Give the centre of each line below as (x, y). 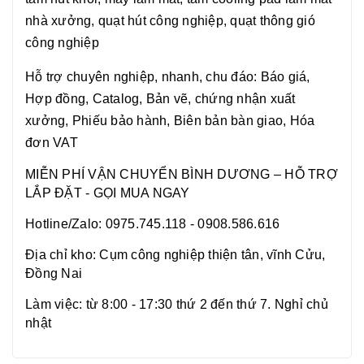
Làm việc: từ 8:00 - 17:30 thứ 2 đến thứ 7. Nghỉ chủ (177, 305)
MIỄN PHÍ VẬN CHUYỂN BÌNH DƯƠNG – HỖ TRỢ (182, 175)
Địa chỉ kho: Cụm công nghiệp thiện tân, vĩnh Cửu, (175, 255)
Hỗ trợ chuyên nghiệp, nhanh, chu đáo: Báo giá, (168, 77)
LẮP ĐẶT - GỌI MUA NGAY (108, 193)
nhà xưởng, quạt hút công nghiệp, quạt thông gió (170, 21)
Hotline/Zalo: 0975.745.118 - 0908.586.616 (153, 224)
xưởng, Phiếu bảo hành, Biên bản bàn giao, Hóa (170, 121)
